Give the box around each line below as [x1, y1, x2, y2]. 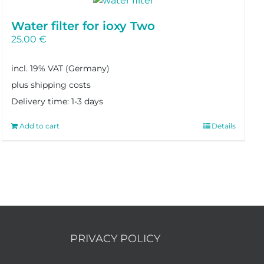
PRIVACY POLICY [70, 232, 160, 245]
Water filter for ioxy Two [11, 19, 155, 34]
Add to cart [19, 121, 60, 130]
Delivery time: [11, 96, 71, 107]
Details [212, 121, 236, 130]
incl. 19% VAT [11, 62, 63, 74]
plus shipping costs [11, 79, 91, 90]
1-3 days [71, 96, 103, 107]
